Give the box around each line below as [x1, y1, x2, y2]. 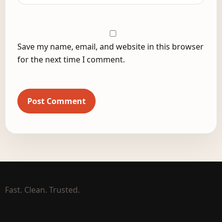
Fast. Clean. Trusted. [5, 184, 80, 195]
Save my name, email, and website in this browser [17, 41, 204, 52]
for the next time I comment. [17, 54, 125, 65]
